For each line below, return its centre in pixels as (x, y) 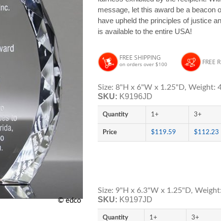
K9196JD (136, 96)
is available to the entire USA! (145, 31)
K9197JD (136, 200)
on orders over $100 (144, 64)
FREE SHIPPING (140, 57)
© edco (70, 201)
